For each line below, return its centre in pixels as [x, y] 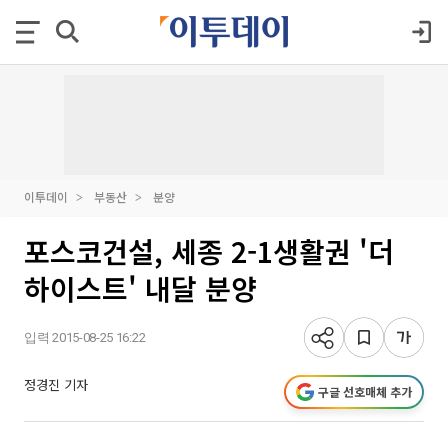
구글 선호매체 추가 [365, 391]
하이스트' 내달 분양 [140, 288]
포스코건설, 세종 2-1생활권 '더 [209, 251]
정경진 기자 [56, 384]
